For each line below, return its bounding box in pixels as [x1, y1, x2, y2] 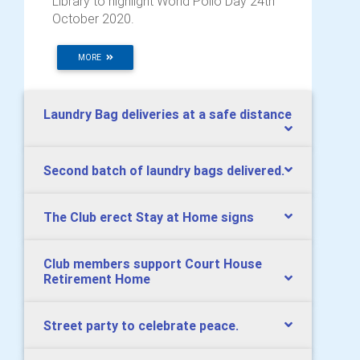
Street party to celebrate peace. [43, 317, 239, 333]
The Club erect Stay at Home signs [43, 209, 254, 225]
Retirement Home [43, 271, 150, 287]
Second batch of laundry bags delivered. [43, 162, 284, 178]
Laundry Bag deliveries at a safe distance [43, 106, 292, 122]
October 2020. [52, 10, 134, 27]
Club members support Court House [43, 256, 262, 272]
